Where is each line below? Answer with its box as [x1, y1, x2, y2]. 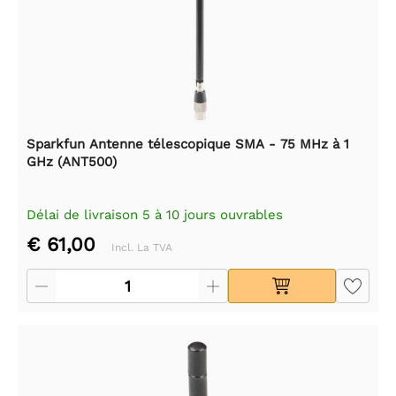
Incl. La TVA [111, 240, 172, 254]
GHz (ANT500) [27, 153, 117, 170]
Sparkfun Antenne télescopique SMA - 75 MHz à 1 [27, 135, 349, 152]
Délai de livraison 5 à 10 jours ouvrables [27, 206, 283, 223]
